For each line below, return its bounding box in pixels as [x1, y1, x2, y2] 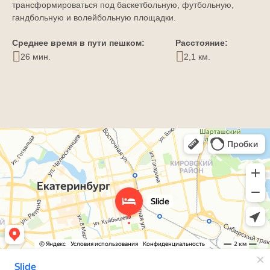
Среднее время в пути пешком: [12, 38, 145, 48]
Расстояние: [175, 38, 228, 48]
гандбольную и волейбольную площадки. [12, 13, 176, 23]
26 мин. [20, 51, 51, 61]
